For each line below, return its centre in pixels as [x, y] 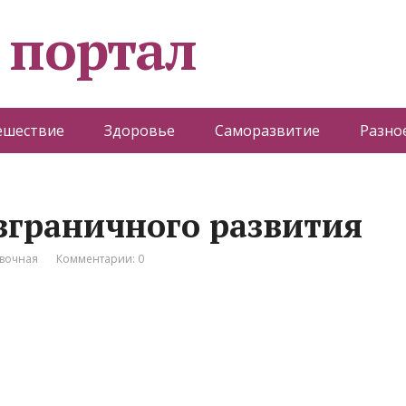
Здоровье [139, 130]
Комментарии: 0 [100, 259]
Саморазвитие [267, 130]
